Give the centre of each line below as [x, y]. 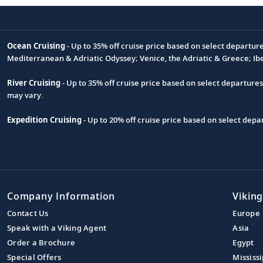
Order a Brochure [41, 242]
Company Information [61, 196]
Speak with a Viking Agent [57, 227]
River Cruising [34, 82]
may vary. [25, 95]
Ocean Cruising [36, 45]
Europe [246, 213]
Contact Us [28, 213]
